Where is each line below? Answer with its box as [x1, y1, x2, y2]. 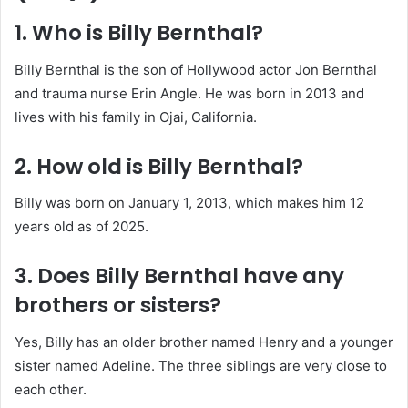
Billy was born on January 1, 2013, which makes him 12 [15, 194, 364, 212]
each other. [15, 380, 87, 398]
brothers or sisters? [15, 291, 221, 321]
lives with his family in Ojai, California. [15, 107, 257, 126]
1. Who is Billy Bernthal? [15, 18, 263, 48]
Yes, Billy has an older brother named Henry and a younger [15, 332, 393, 351]
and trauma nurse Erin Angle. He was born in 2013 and [15, 84, 364, 102]
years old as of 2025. [15, 218, 148, 236]
